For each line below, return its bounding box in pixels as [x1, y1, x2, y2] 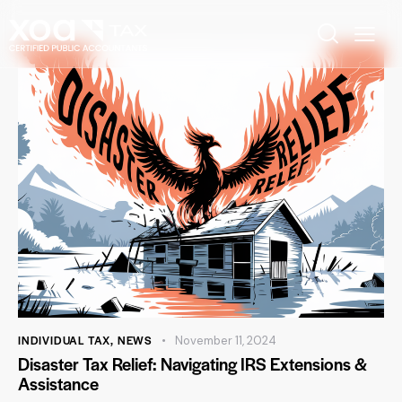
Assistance [18, 371, 99, 397]
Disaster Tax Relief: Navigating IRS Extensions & [18, 352, 367, 377]
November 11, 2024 [174, 333, 276, 349]
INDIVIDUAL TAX [18, 332, 111, 349]
